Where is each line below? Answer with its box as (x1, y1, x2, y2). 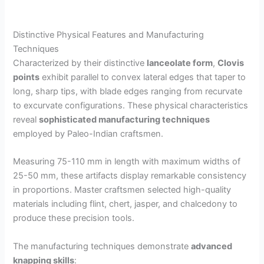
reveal (13, 114, 39, 126)
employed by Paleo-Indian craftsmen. (13, 128, 164, 140)
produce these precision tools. (13, 213, 135, 224)
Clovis (217, 58, 245, 69)
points (13, 72, 40, 83)
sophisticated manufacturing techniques (39, 114, 210, 126)
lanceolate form (147, 58, 213, 69)
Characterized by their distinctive (13, 58, 147, 69)
